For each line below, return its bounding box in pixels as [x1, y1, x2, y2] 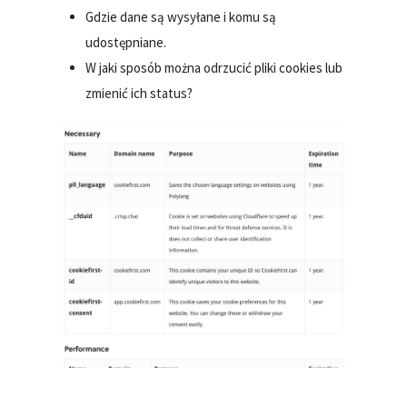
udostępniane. [85, 33, 167, 51]
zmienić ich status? [85, 84, 194, 102]
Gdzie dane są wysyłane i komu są [85, 7, 277, 25]
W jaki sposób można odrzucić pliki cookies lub [85, 58, 343, 76]
